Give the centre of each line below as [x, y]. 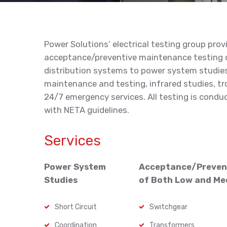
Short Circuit [76, 207]
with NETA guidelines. [87, 110]
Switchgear [169, 207]
